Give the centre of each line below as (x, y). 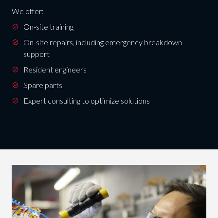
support (36, 54)
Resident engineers (55, 70)
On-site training (48, 27)
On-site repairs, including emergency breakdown (102, 42)
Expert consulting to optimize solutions (86, 101)
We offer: (27, 11)
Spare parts (43, 85)
